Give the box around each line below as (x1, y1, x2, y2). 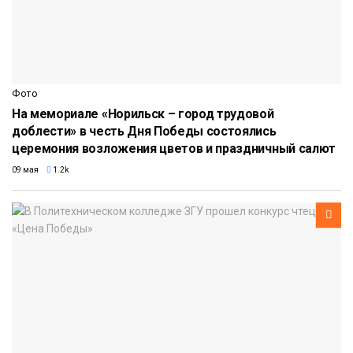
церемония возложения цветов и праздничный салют (12, 140, 336, 156)
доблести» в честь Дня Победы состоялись (12, 123, 277, 139)
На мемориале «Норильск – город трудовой (12, 106, 274, 121)
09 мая (12, 165, 39, 174)
